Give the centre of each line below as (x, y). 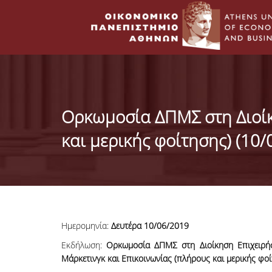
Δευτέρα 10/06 (138, 226)
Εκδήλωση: (84, 245)
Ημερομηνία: (85, 226)
